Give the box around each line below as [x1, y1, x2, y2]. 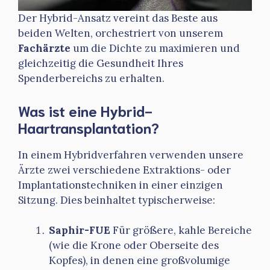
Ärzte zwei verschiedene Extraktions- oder [18, 163, 231, 177]
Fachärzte [18, 42, 71, 55]
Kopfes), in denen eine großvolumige [49, 254, 230, 268]
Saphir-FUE [49, 224, 110, 237]
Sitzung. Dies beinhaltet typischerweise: [18, 193, 215, 207]
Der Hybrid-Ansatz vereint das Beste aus [18, 11, 218, 25]
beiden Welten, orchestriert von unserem [18, 27, 223, 40]
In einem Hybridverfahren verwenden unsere [18, 148, 243, 162]
